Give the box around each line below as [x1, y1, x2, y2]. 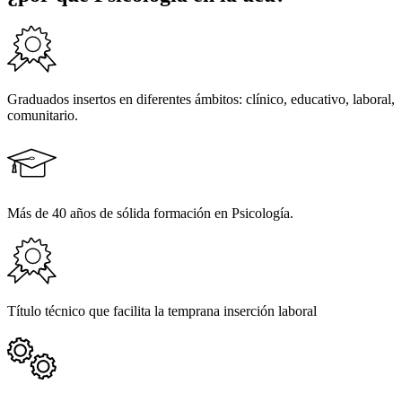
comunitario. [7, 108, 78, 124]
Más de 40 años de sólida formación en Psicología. [7, 205, 293, 222]
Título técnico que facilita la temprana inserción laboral [7, 303, 317, 319]
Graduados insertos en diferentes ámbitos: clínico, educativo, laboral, [7, 92, 395, 108]
